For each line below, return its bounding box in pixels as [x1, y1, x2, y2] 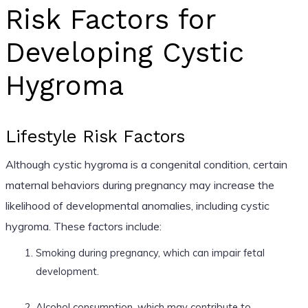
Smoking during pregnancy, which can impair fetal [35, 245, 265, 259]
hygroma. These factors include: [5, 219, 162, 233]
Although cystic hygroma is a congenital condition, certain [5, 157, 287, 171]
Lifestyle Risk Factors [5, 126, 185, 146]
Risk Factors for [5, 3, 216, 36]
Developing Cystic [5, 36, 244, 69]
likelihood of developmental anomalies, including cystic [5, 198, 269, 212]
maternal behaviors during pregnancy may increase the [5, 177, 274, 192]
